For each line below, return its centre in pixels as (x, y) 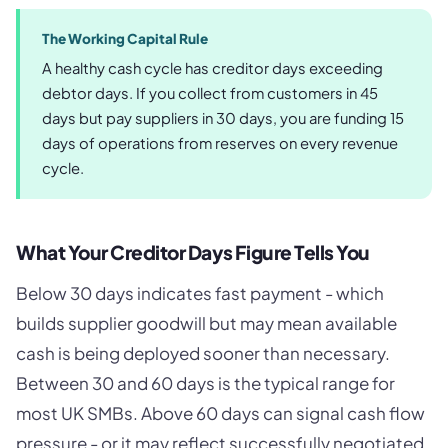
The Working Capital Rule (125, 39)
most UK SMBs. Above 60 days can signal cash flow (220, 412)
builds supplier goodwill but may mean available (206, 322)
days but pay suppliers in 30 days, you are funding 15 (223, 118)
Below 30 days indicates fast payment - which (200, 292)
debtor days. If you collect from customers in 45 (210, 93)
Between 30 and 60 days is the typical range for (205, 382)
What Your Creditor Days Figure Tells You (193, 252)
